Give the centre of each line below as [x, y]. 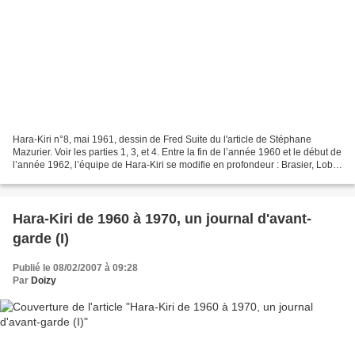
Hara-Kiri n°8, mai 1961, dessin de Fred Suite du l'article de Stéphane [162, 140]
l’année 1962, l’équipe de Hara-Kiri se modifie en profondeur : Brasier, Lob [173, 165]
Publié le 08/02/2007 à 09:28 [75, 268]
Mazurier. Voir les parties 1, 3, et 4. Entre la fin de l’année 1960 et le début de [177, 153]
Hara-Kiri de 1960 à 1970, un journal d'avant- [162, 219]
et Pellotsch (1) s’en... [59, 178]
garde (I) [41, 239]
